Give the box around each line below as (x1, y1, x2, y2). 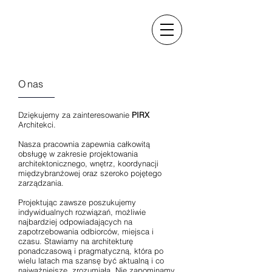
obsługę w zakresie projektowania (18, 149, 138, 158)
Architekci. (18, 120, 56, 129)
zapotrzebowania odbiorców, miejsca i (18, 226, 154, 236)
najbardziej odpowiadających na (18, 217, 132, 226)
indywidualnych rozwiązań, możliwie (18, 207, 146, 217)
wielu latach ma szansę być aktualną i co (18, 256, 164, 265)
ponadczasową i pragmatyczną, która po (18, 246, 163, 256)
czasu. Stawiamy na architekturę (18, 236, 133, 246)
